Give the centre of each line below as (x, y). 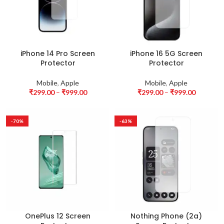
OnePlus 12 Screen (58, 216)
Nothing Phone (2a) (166, 216)
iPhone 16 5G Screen (166, 53)
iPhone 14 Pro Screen (58, 53)
